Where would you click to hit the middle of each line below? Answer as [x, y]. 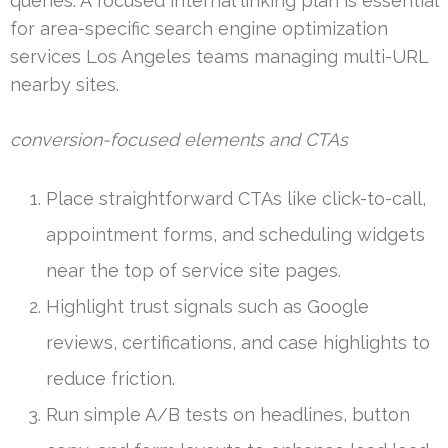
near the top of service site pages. [193, 270]
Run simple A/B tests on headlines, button [228, 414]
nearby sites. [64, 84]
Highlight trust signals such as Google [207, 306]
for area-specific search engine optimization [199, 28]
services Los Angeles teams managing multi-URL [219, 56]
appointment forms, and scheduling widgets [235, 234]
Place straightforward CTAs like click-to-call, [236, 198]
